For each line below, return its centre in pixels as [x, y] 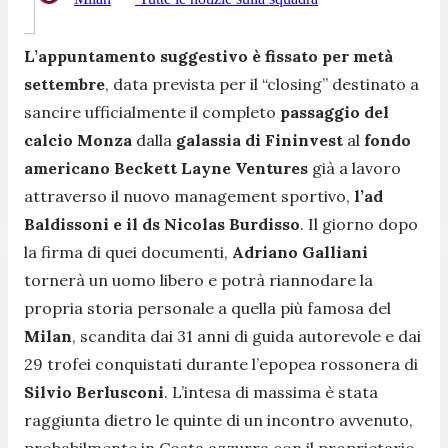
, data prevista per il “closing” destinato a [262, 83]
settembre [64, 83]
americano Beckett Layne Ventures [166, 167]
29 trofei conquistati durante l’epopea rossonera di [221, 363]
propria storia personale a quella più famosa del [207, 307]
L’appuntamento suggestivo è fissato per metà [208, 55]
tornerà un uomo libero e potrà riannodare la [198, 279]
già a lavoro [354, 167]
